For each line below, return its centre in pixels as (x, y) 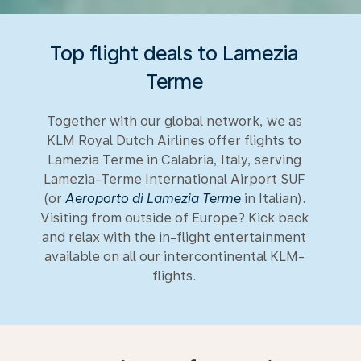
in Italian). (273, 198)
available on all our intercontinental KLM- (174, 256)
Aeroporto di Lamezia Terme (153, 198)
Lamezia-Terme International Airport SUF (174, 179)
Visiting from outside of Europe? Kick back (174, 218)
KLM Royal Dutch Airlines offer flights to (174, 140)
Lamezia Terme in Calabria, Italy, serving (174, 160)
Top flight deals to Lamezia (174, 53)
